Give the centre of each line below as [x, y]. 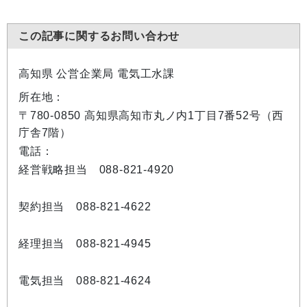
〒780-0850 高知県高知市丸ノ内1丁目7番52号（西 [151, 115]
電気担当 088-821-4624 [85, 281]
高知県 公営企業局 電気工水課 [97, 74]
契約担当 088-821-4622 [85, 207]
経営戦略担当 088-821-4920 [97, 170]
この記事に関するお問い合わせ [99, 36]
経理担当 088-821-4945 [85, 244]
